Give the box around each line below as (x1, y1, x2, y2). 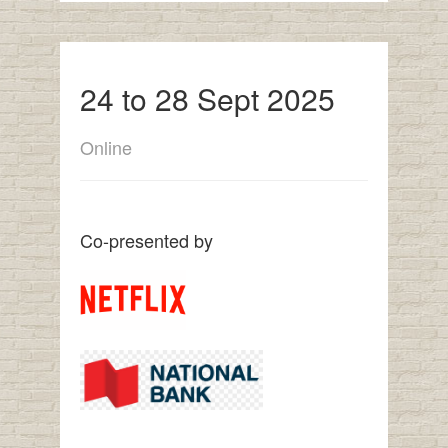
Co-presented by (79, 227, 213, 254)
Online (79, 134, 132, 161)
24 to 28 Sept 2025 (79, 77, 335, 121)
